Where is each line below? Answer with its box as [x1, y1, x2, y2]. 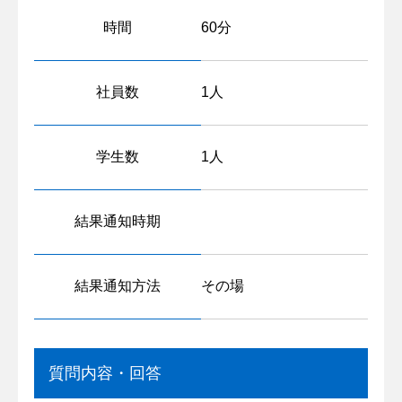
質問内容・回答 [48, 364, 162, 383]
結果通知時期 [74, 214, 161, 230]
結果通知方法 [74, 278, 161, 294]
